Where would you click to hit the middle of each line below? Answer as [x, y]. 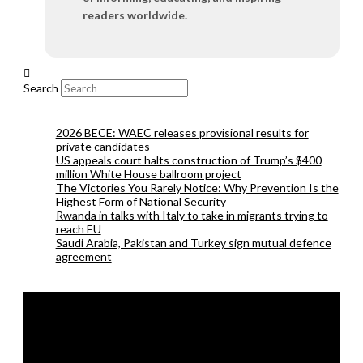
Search [41, 88]
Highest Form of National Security [141, 202]
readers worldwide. [135, 15]
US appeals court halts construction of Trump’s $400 [188, 160]
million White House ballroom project [148, 174]
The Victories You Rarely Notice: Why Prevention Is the [197, 188]
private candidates [102, 147]
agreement [83, 257]
